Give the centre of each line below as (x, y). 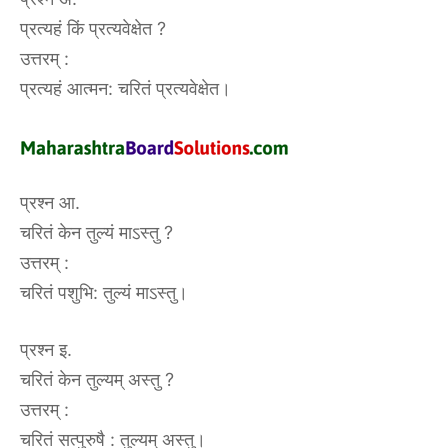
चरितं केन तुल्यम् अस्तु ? (97, 379)
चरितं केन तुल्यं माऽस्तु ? (96, 232)
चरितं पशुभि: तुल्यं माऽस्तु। (104, 292)
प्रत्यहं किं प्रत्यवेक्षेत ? (93, 28)
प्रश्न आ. (50, 202)
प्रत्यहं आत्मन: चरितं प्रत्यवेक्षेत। (125, 88)
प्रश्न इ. (46, 349)
